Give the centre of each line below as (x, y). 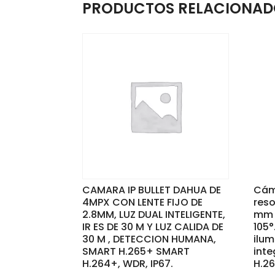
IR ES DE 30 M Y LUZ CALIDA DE (153, 227)
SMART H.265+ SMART (136, 252)
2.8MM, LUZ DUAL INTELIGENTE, (154, 215)
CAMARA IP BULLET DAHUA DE (152, 190)
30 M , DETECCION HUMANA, (149, 239)
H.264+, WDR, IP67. (128, 264)
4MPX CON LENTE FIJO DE (143, 203)
